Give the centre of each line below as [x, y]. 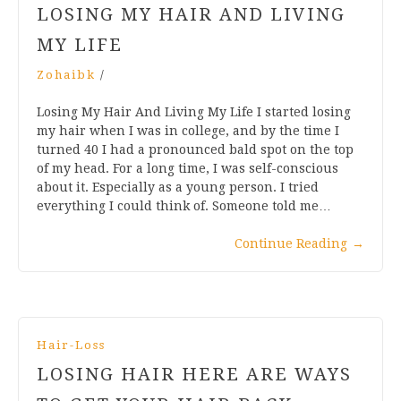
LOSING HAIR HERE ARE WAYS [194, 374]
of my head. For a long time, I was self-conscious [188, 168]
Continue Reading [291, 243]
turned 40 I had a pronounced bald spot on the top [195, 149]
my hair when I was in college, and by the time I [188, 130]
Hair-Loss [71, 345]
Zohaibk [66, 74]
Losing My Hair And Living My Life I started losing [194, 111]
